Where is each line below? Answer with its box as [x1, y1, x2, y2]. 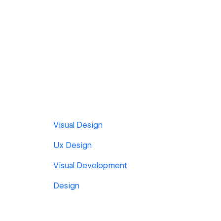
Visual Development [53, 161, 127, 170]
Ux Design [53, 141, 92, 150]
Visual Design [53, 120, 103, 130]
